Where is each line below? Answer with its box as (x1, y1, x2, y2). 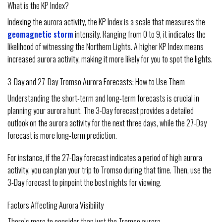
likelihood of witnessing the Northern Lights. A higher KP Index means (7, 40, 204, 53)
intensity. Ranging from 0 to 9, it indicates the (73, 28, 206, 40)
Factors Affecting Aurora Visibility (7, 199, 104, 212)
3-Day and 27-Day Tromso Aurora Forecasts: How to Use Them (7, 75, 185, 88)
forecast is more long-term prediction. (7, 129, 117, 141)
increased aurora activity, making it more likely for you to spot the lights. (7, 53, 213, 65)
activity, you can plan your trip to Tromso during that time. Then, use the (7, 164, 212, 176)
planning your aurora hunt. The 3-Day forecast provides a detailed (7, 104, 194, 116)
